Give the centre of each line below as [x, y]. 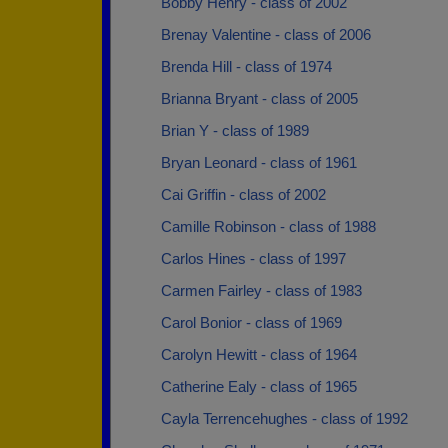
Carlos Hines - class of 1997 [253, 258]
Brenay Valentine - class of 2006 [266, 34]
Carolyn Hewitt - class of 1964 [259, 354]
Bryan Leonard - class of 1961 [259, 162]
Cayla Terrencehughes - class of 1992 [284, 418]
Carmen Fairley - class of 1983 [261, 290]
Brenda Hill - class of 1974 [246, 66]
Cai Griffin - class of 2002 [243, 194]
